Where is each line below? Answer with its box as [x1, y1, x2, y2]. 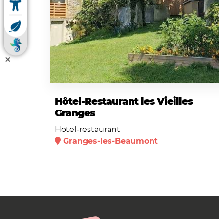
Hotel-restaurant [55, 124, 120, 134]
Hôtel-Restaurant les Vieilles [55, 95, 193, 107]
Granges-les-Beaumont [63, 136, 158, 146]
